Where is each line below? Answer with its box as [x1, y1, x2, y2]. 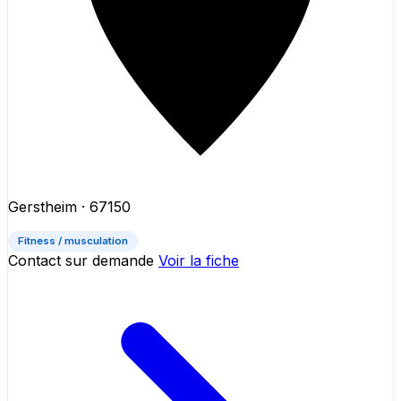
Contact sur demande [8, 251, 154, 269]
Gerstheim [8, 198, 81, 217]
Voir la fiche [158, 251, 239, 269]
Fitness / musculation [18, 235, 129, 248]
